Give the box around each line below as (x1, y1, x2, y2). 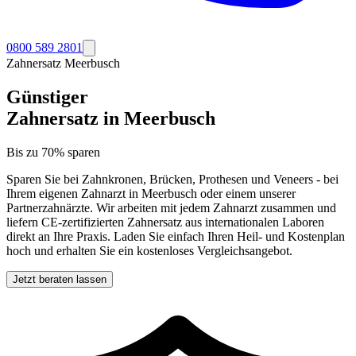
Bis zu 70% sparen (6, 145, 100, 159)
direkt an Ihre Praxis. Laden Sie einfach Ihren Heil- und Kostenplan (6, 229, 345, 243)
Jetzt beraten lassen (13, 273, 106, 285)
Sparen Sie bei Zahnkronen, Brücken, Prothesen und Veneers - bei (6, 172, 339, 186)
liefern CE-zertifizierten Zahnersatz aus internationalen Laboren (6, 215, 324, 229)
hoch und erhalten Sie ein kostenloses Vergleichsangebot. (6, 243, 292, 257)
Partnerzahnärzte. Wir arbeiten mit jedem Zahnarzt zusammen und (6, 200, 336, 215)
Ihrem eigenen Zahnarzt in (6, 186, 141, 200)
